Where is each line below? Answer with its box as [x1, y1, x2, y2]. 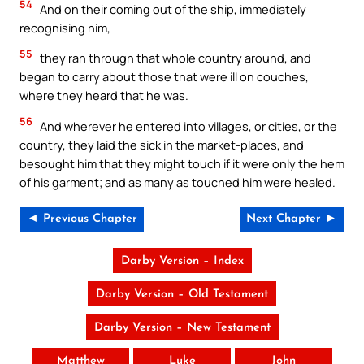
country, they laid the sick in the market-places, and [19, 136, 304, 153]
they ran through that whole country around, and [37, 50, 311, 67]
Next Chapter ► [246, 213, 337, 226]
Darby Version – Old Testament [96, 288, 268, 301]
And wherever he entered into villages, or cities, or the [37, 117, 337, 134]
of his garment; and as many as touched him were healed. [19, 173, 336, 190]
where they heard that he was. [19, 87, 188, 104]
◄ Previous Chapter [27, 213, 137, 226]
